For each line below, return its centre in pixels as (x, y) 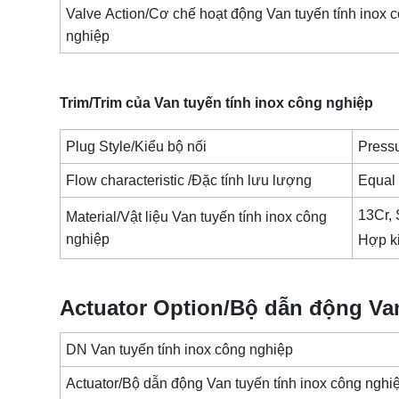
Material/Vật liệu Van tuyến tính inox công (197, 216)
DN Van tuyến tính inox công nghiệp (180, 349)
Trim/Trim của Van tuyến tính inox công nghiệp (216, 103)
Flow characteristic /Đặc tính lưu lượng (191, 180)
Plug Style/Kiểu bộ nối (138, 146)
